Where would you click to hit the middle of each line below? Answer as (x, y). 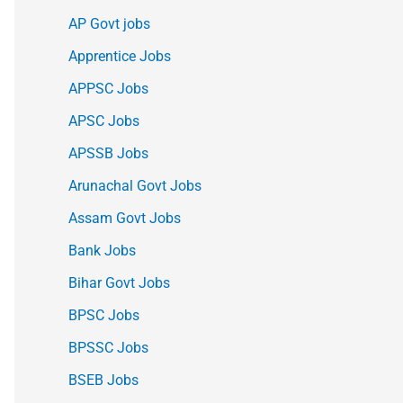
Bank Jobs (102, 251)
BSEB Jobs (103, 381)
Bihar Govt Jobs (119, 283)
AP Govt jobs (109, 24)
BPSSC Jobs (108, 348)
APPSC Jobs (108, 89)
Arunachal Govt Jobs (135, 186)
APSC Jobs (104, 121)
